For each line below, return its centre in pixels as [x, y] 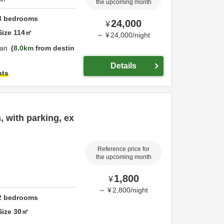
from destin [54, 48]
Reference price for [123, 149]
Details [123, 66]
